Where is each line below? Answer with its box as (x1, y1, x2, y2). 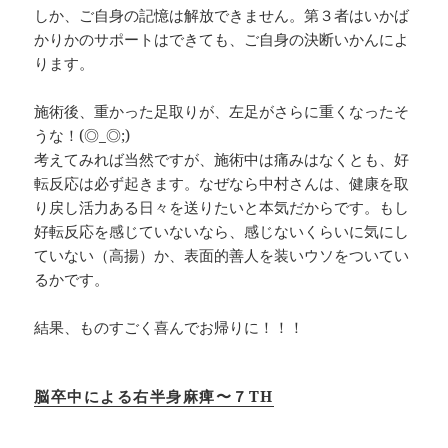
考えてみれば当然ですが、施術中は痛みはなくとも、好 (34, 148, 410, 169)
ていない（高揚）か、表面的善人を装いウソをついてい (34, 244, 410, 265)
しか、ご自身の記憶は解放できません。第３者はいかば (34, 4, 410, 25)
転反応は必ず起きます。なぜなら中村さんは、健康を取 (34, 172, 410, 193)
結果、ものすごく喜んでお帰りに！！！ (34, 316, 305, 337)
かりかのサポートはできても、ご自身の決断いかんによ (34, 28, 410, 49)
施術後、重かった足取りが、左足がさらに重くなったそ (34, 100, 410, 121)
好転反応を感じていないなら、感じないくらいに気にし (34, 220, 410, 241)
